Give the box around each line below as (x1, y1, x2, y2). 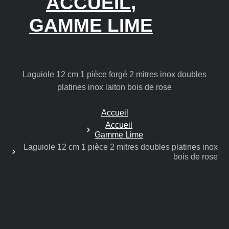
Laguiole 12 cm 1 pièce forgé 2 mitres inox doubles (22, 70, 207, 79)
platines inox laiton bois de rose (57, 82, 172, 91)
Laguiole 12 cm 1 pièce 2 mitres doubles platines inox (23, 143, 218, 152)
